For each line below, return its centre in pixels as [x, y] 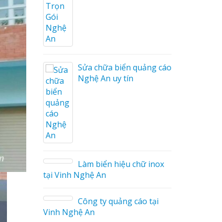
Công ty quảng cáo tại [117, 201]
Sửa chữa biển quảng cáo [123, 67]
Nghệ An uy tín [104, 78]
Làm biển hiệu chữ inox [119, 164]
